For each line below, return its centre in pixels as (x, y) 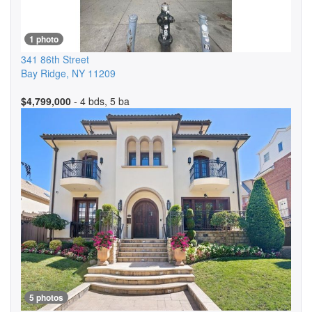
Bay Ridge (44, 73)
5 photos (46, 297)
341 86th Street (55, 59)
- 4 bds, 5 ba (100, 101)
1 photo (44, 39)
